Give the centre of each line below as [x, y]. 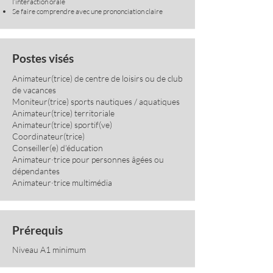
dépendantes [36, 171]
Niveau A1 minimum [49, 250]
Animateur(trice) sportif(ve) [62, 125]
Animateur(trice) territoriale [63, 113]
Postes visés [43, 58]
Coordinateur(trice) [48, 136]
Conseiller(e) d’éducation [58, 148]
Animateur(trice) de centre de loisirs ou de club [97, 78]
